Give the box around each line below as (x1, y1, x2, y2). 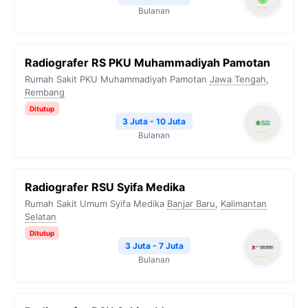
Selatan (25, 211, 56, 222)
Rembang (25, 87, 65, 98)
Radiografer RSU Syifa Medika (25, 180, 185, 194)
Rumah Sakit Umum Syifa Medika (25, 198, 164, 209)
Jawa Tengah (210, 74, 266, 85)
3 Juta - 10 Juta (122, 116, 186, 126)
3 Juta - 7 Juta (124, 241, 184, 251)
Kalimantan (221, 198, 267, 209)
